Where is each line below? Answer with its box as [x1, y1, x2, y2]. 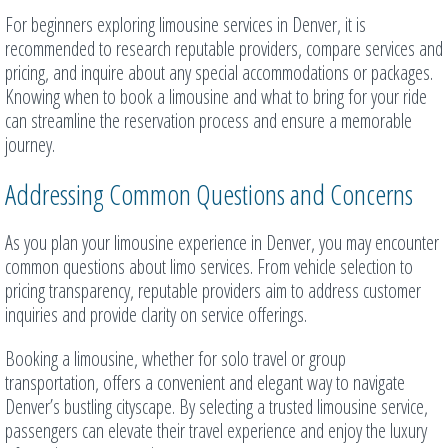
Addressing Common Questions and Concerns [5, 175, 413, 214]
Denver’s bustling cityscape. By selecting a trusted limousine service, [5, 393, 428, 421]
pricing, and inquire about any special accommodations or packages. [5, 59, 433, 87]
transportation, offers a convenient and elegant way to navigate [5, 369, 405, 397]
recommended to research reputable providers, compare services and [5, 35, 443, 63]
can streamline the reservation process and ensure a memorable [5, 107, 412, 135]
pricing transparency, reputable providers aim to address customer [5, 277, 421, 305]
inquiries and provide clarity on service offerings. [5, 301, 307, 329]
